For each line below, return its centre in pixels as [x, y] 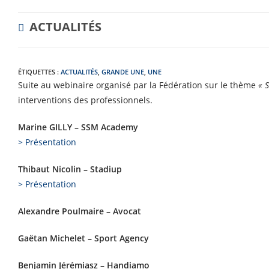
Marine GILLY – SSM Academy [78, 127]
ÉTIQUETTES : [39, 72]
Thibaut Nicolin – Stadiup [70, 169]
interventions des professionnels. [85, 100]
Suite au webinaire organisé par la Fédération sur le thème [137, 85]
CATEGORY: [40, 35]
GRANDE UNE [123, 72]
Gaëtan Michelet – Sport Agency [83, 238]
